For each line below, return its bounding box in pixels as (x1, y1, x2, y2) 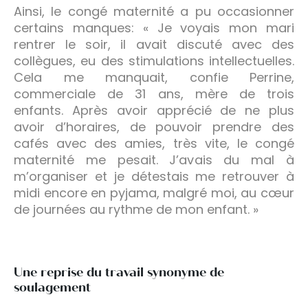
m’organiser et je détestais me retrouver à (14, 167, 294, 185)
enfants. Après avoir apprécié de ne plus (14, 101, 294, 119)
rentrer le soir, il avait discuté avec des (14, 35, 294, 53)
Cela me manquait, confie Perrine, (14, 68, 294, 86)
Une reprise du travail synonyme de (14, 264, 224, 280)
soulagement (14, 279, 91, 295)
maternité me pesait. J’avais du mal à (14, 151, 294, 168)
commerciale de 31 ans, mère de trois (14, 85, 294, 102)
